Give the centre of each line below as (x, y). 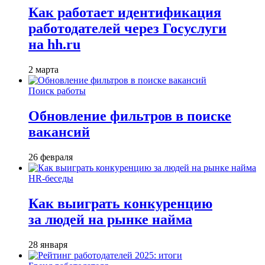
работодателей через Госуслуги (127, 29)
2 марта (43, 70)
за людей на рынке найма (110, 220)
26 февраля (51, 157)
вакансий (59, 132)
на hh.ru (54, 45)
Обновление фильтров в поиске (130, 116)
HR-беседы (51, 179)
